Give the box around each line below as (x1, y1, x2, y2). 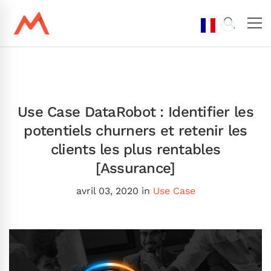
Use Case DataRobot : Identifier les (18, 103, 253, 120)
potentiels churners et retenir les (24, 122, 247, 139)
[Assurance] (96, 159, 175, 177)
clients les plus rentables (50, 140, 221, 158)
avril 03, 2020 (76, 184, 139, 197)
